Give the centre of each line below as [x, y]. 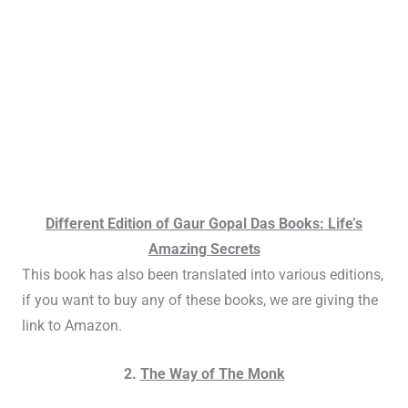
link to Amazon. [71, 326]
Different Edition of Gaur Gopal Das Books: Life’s [204, 224]
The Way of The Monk [212, 375]
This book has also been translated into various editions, [202, 275]
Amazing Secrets [204, 250]
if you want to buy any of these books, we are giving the [199, 301]
